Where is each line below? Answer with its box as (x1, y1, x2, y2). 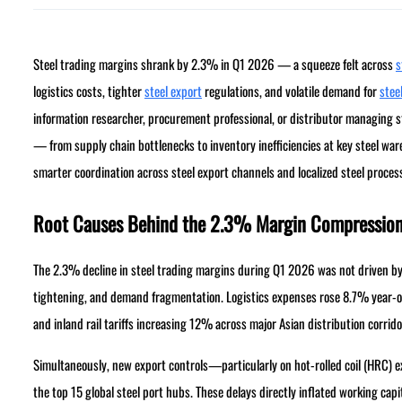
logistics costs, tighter (32, 81, 144, 101)
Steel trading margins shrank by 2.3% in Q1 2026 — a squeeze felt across (32, 54, 396, 74)
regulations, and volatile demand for (201, 81, 380, 101)
